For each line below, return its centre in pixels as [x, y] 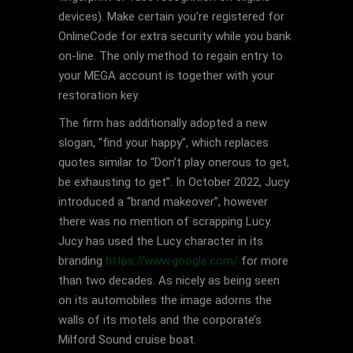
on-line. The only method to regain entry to [171, 56]
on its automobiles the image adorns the [165, 300]
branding [82, 261]
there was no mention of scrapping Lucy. [165, 221]
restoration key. [99, 95]
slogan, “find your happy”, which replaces [163, 143]
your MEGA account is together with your [166, 76]
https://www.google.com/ [172, 261]
